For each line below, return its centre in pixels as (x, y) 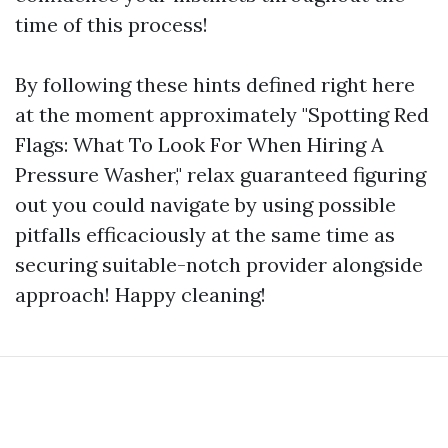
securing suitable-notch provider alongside (219, 264)
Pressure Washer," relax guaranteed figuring (220, 174)
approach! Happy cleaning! (140, 294)
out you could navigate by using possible (205, 204)
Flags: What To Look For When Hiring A (199, 144)
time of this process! (111, 24)
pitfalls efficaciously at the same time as (205, 234)
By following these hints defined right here (215, 84)
